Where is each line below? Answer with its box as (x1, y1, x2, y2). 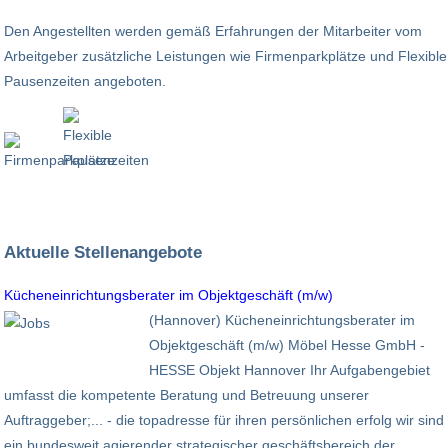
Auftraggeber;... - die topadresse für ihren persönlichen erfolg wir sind (4, 411, 444, 428)
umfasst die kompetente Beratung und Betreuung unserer (4, 386, 369, 403)
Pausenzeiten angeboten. (4, 72, 166, 89)
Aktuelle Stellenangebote (4, 242, 202, 263)
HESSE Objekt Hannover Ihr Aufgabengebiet (149, 361, 430, 378)
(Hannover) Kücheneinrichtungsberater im (149, 311, 415, 328)
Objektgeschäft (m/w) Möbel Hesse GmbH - (149, 336, 425, 353)
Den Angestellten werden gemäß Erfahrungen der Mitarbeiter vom (4, 22, 422, 39)
